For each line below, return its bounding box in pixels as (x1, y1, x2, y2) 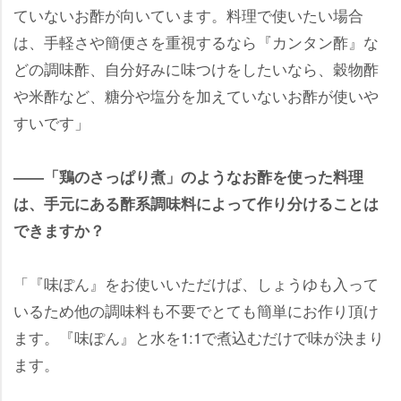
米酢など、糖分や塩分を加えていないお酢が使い (13, 83, 379, 107)
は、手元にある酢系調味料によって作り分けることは (13, 192, 379, 214)
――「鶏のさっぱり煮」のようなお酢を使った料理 (13, 165, 363, 187)
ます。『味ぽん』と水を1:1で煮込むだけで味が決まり (13, 325, 384, 348)
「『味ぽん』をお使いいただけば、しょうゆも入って (13, 271, 379, 294)
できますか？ (13, 218, 105, 241)
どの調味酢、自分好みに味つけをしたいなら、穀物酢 (13, 56, 379, 80)
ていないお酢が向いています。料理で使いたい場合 (13, 3, 363, 26)
